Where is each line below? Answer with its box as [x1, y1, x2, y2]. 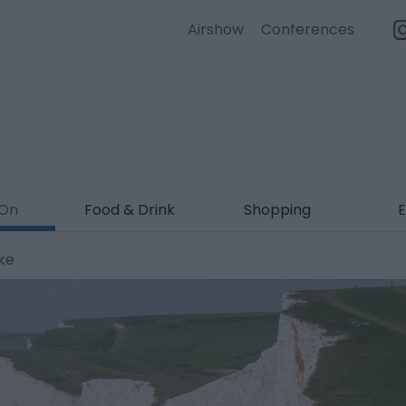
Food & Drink [83, 199, 175, 220]
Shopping [243, 199, 311, 220]
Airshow [188, 19, 244, 40]
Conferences [261, 19, 354, 40]
